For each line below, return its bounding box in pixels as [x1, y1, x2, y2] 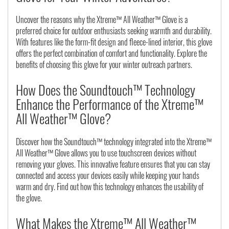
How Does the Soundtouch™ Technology [16, 80, 195, 100]
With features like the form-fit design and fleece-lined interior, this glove [16, 36, 212, 49]
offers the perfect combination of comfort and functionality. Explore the [16, 47, 207, 60]
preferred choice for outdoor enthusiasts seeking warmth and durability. [16, 25, 212, 37]
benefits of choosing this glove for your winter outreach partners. [16, 58, 192, 71]
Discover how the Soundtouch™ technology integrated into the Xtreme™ [16, 135, 212, 148]
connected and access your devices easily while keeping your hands [16, 169, 199, 182]
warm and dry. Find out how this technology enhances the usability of [16, 180, 203, 193]
